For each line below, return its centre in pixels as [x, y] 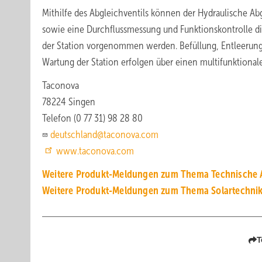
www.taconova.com [95, 151]
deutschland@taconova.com [104, 135]
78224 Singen [69, 102]
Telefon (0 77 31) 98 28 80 [92, 118]
